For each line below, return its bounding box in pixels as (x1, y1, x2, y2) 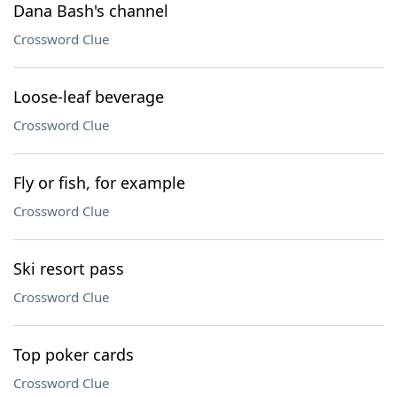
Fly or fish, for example (13, 172, 185, 193)
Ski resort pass (13, 258, 124, 279)
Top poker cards (13, 344, 134, 365)
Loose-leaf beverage (13, 86, 164, 107)
